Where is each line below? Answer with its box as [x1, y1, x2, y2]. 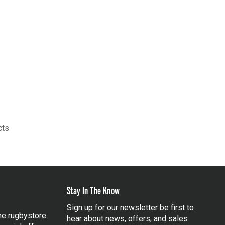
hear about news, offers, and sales [67, 213, 188, 223]
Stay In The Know [67, 183, 120, 196]
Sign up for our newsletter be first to [67, 202, 194, 212]
